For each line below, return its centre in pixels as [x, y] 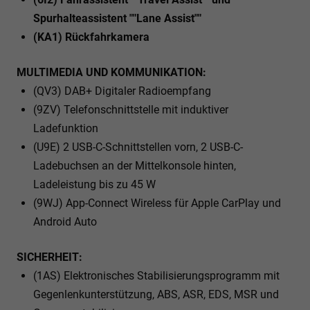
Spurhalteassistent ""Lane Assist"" [117, 18]
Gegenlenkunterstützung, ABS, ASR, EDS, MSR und [156, 294]
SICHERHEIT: [49, 257]
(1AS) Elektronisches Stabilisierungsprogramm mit [156, 275]
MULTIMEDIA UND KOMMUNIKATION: [111, 72]
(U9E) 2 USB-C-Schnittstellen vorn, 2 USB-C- [138, 147]
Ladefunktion [66, 128]
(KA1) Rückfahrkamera [91, 37]
